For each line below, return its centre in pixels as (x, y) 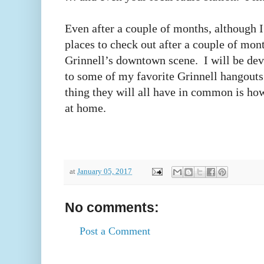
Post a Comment (115, 231)
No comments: (112, 207)
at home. (85, 108)
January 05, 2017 (105, 171)
